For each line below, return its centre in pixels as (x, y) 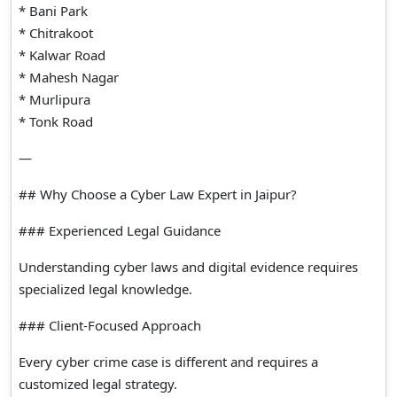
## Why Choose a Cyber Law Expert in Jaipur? (158, 194)
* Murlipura (54, 99)
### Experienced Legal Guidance (120, 230)
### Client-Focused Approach (110, 325)
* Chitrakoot (56, 32)
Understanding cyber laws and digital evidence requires (188, 266)
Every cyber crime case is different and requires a (168, 361)
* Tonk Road (56, 121)
